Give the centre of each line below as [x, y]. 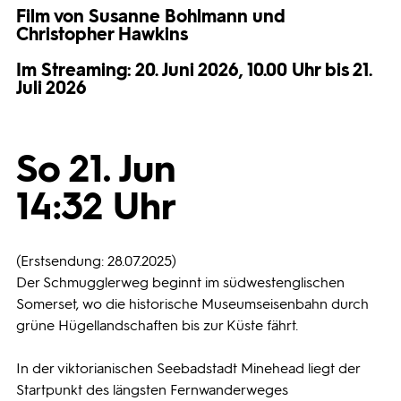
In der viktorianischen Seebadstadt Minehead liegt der [188, 368]
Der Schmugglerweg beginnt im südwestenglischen [180, 282]
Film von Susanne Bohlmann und [151, 16]
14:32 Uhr [96, 206]
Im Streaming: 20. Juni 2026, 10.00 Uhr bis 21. [194, 70]
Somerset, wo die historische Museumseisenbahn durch [192, 304]
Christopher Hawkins [102, 34]
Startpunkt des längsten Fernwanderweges [152, 390]
